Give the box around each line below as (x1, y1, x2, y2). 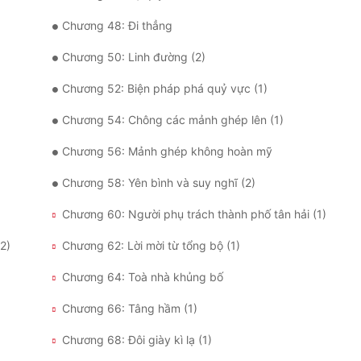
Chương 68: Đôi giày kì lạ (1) (62, 333, 212, 347)
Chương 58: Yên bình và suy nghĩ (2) (62, 176, 255, 190)
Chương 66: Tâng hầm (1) (62, 301, 197, 316)
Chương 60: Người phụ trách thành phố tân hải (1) (62, 207, 326, 222)
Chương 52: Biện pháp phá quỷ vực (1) (62, 81, 268, 96)
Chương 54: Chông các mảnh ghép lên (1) (62, 113, 284, 127)
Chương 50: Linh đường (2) (62, 50, 205, 64)
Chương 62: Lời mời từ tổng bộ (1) (62, 239, 240, 253)
